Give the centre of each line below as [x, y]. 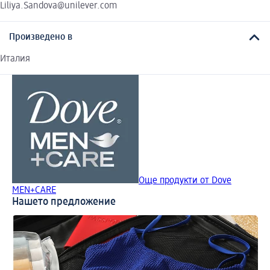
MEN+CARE [34, 191]
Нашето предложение [64, 202]
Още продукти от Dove [185, 181]
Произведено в [41, 38]
